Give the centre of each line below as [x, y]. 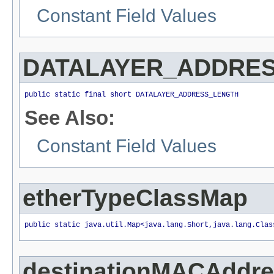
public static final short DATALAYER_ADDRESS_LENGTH [131, 94]
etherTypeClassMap [135, 198]
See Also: [70, 118]
